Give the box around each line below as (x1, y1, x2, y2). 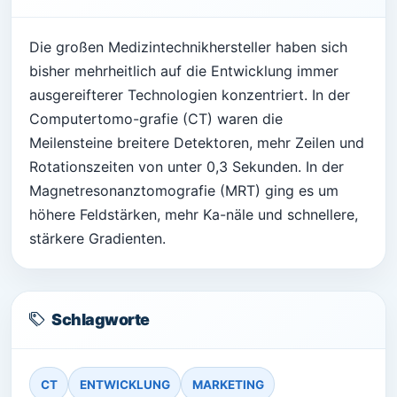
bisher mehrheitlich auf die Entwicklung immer (29, 62, 339, 81)
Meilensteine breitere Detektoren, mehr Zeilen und (29, 134, 364, 152)
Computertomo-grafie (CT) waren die (29, 110, 283, 128)
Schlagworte (51, 310, 150, 330)
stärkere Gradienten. (29, 230, 166, 248)
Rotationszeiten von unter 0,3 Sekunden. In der (29, 158, 344, 176)
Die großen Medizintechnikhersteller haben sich (29, 38, 347, 57)
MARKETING (191, 377, 264, 392)
